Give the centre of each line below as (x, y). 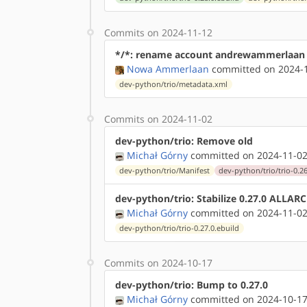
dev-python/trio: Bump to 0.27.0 (192, 285)
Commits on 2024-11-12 (158, 33)
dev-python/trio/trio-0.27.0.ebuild (180, 228)
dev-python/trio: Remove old (184, 141)
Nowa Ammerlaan (168, 69)
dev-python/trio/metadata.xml (174, 84)
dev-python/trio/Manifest (165, 171)
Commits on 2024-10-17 (158, 263)
